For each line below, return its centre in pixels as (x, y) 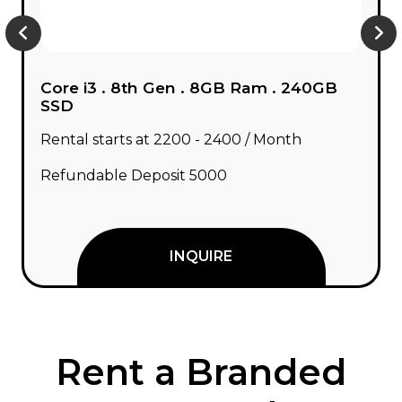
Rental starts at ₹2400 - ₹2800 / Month (173, 140)
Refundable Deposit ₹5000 (135, 175)
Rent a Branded (201, 372)
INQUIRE (202, 256)
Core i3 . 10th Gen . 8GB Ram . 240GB (193, 87)
